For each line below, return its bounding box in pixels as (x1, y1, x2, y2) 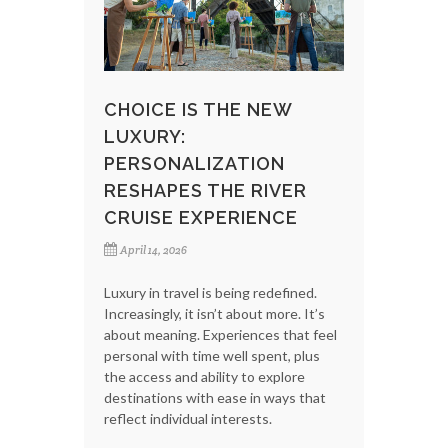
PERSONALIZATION (104, 153, 285, 175)
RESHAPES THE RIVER (104, 180, 307, 202)
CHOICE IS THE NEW (104, 99, 292, 121)
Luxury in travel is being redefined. (104, 284, 317, 302)
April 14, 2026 (120, 243, 187, 258)
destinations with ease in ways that (104, 389, 326, 407)
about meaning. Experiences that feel (104, 326, 337, 344)
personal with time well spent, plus (104, 347, 320, 365)
